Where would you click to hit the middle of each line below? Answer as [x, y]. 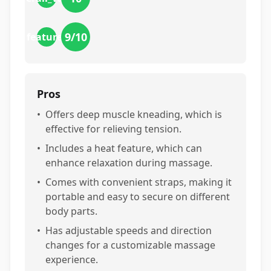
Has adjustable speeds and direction [129, 230]
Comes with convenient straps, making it [139, 182]
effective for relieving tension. [113, 129]
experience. [72, 260]
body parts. [71, 211]
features [47, 37]
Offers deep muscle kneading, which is [134, 114]
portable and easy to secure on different [138, 197]
